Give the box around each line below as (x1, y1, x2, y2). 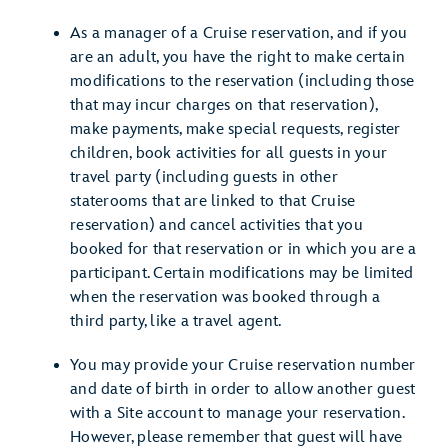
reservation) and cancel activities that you (70, 216, 363, 235)
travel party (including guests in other (70, 168, 338, 187)
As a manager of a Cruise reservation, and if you (70, 24, 407, 43)
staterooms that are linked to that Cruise (70, 192, 356, 211)
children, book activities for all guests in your (70, 144, 387, 163)
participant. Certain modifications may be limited (70, 264, 414, 283)
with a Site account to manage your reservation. (70, 404, 404, 423)
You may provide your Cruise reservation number (70, 356, 416, 375)
